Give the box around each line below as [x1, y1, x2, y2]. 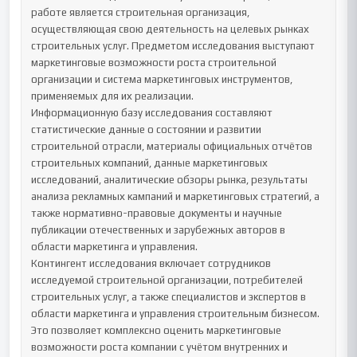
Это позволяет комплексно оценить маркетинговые [31, 324, 282, 336]
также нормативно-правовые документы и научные [31, 207, 283, 219]
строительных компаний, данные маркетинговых [31, 157, 269, 169]
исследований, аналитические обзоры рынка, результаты [31, 174, 308, 186]
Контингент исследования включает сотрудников [31, 257, 272, 269]
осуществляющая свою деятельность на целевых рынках [31, 23, 310, 35]
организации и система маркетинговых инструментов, [31, 73, 293, 85]
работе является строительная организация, [31, 6, 250, 18]
